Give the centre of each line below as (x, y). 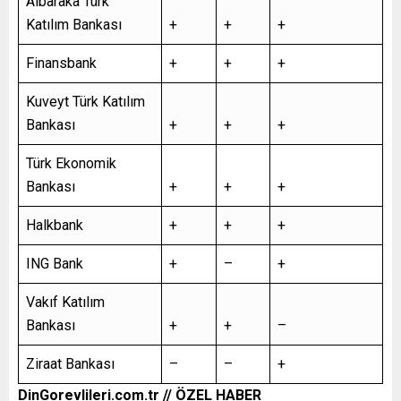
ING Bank (55, 263)
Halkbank (55, 225)
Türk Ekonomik (71, 163)
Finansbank (61, 63)
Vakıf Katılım (65, 302)
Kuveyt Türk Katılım (85, 101)
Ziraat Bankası (70, 363)
